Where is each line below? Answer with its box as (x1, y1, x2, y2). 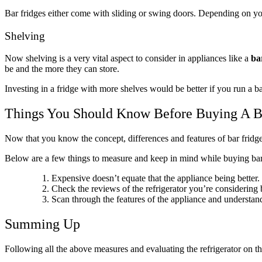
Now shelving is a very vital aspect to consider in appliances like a (5, 53, 251, 64)
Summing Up (5, 216, 80, 232)
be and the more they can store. (5, 64, 119, 74)
